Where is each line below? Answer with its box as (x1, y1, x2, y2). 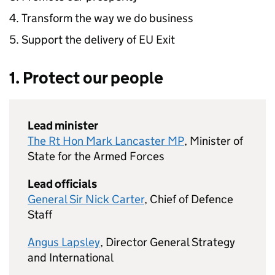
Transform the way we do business (21, 11, 193, 25)
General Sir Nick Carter (28, 192, 144, 206)
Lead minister (28, 118, 98, 133)
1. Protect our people (9, 68, 163, 88)
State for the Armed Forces (28, 149, 165, 163)
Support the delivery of (21, 33, 139, 47)
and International (28, 250, 114, 265)
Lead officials (28, 177, 97, 191)
